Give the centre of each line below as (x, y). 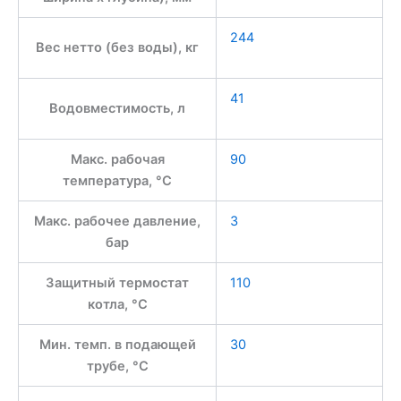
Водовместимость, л (117, 108)
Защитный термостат (117, 282)
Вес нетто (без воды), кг (117, 47)
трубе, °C (117, 366)
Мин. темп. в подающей (117, 344)
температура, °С (117, 180)
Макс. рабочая (117, 159)
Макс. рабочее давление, (117, 221)
